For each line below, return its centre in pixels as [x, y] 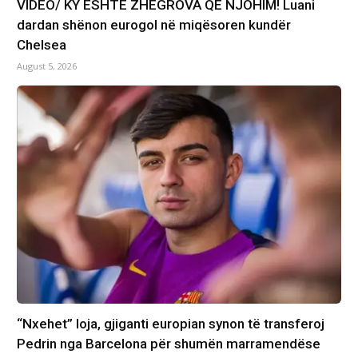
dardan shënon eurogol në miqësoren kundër [153, 25]
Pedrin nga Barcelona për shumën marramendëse [168, 343]
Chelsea [41, 45]
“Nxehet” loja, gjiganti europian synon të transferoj [170, 323]
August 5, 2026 [46, 66]
